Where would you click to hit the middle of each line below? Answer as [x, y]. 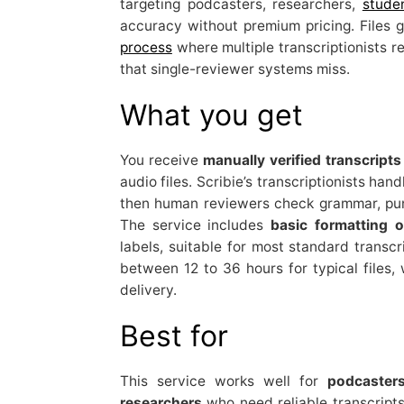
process [146, 47]
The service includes [195, 225]
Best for [174, 335]
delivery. [148, 289]
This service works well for [223, 381]
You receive [161, 160]
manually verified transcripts [303, 160]
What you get [211, 115]
